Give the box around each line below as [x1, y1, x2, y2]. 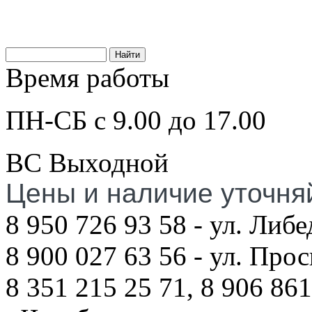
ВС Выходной [6, 148, 169, 178]
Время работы [6, 63, 169, 93]
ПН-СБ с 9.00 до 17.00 [6, 105, 266, 135]
